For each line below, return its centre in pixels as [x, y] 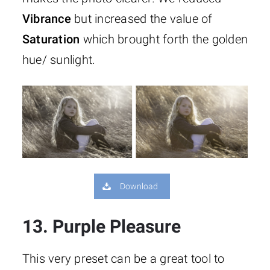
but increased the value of [142, 19]
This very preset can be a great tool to [123, 259]
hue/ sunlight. [59, 60]
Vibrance [46, 19]
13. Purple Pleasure [101, 227]
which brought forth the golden [164, 39]
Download [139, 187]
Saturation [51, 39]
